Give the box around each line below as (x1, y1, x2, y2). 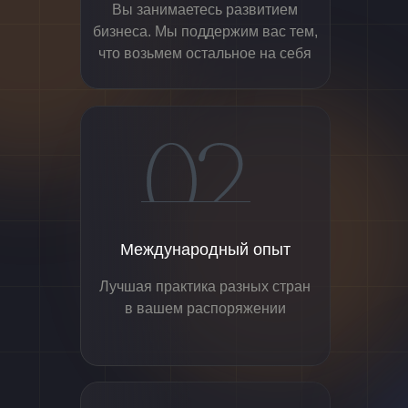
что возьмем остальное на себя (98, 46, 311, 61)
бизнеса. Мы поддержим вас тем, (92, 24, 318, 39)
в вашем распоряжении (124, 301, 286, 316)
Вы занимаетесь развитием (112, 2, 298, 17)
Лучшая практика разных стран (99, 279, 311, 294)
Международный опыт (120, 240, 291, 259)
